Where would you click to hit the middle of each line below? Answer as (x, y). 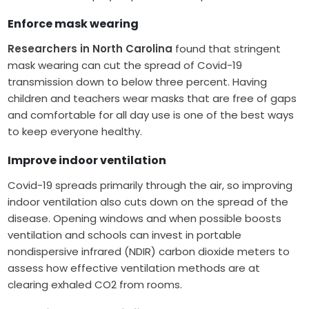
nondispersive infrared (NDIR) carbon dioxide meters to (149, 252)
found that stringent (227, 49)
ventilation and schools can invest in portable (125, 235)
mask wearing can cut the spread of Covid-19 (125, 66)
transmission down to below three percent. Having (138, 82)
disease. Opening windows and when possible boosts (145, 219)
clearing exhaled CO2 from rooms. (95, 285)
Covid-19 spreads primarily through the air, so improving (150, 186)
